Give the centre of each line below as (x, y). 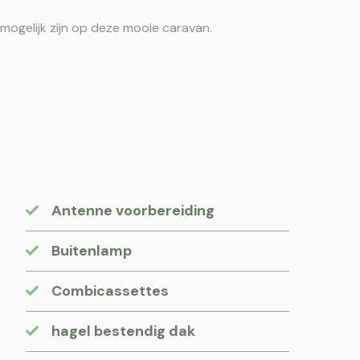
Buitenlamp (92, 250)
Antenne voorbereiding (133, 210)
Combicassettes (110, 290)
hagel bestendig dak (123, 331)
